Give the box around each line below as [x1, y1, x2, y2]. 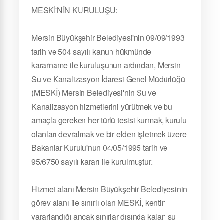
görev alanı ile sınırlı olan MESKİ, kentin [31, 197, 166, 208]
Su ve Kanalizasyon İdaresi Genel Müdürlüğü [31, 73, 185, 84]
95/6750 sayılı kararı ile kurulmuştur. [31, 156, 153, 167]
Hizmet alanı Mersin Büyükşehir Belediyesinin [31, 183, 188, 194]
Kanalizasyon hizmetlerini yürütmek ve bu [31, 101, 173, 112]
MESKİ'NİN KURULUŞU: [31, 4, 118, 16]
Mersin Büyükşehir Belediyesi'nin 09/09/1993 [31, 32, 185, 43]
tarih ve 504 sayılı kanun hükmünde [31, 46, 152, 57]
